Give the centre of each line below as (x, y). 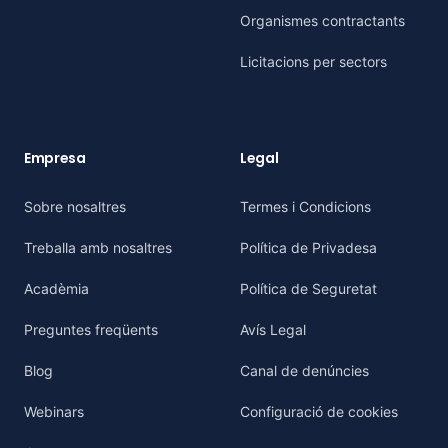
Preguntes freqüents (91, 329)
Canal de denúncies (304, 370)
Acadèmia (56, 288)
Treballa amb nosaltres (98, 247)
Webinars (54, 411)
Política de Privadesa (308, 247)
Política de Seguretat (308, 288)
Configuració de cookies (319, 411)
